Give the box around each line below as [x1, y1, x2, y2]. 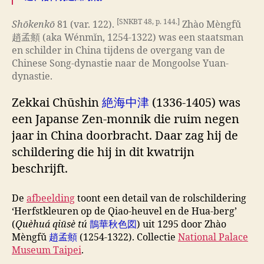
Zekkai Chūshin [12, 95, 102, 110]
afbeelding [27, 192, 75, 204]
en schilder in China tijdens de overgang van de [12, 44, 225, 57]
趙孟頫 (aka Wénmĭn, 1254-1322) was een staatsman [12, 31, 243, 44]
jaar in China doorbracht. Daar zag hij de [12, 128, 238, 143]
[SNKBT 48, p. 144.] [117, 17, 180, 27]
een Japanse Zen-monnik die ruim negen [12, 111, 239, 127]
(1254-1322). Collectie [77, 231, 178, 243]
